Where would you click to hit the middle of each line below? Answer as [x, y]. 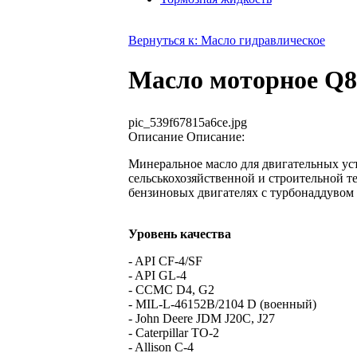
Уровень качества [180, 234]
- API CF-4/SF [165, 261]
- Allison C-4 [161, 347]
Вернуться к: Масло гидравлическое [227, 41]
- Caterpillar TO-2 [174, 333]
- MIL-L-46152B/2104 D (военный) [222, 304]
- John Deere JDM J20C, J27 [202, 319]
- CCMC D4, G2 [171, 290]
